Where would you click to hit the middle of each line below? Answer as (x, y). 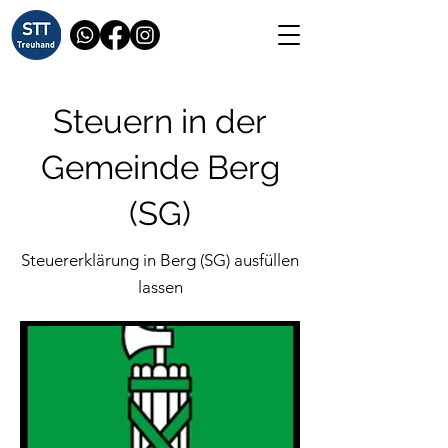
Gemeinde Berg (160, 167)
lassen (160, 287)
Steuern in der (160, 121)
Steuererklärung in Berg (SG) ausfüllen (160, 260)
